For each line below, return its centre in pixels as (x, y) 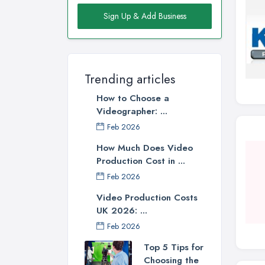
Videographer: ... (132, 112)
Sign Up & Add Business (145, 16)
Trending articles (130, 80)
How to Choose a (133, 98)
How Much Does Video (145, 148)
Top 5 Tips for (174, 248)
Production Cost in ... (141, 161)
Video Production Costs (147, 198)
